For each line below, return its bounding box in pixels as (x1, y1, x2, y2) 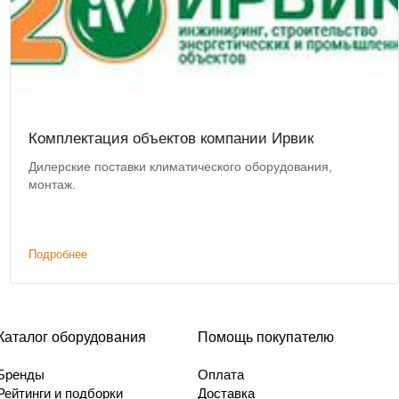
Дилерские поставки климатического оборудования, (28, 159, 332, 175)
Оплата (198, 367, 244, 383)
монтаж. (28, 177, 76, 192)
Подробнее (28, 248, 87, 262)
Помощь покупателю (198, 330, 334, 346)
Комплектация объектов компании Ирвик (28, 130, 313, 148)
